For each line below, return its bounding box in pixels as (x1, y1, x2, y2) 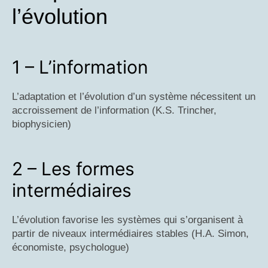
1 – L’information (12, 56, 148, 78)
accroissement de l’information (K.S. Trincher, (12, 104, 217, 116)
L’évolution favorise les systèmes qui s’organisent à (12, 214, 243, 226)
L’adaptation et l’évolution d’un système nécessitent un (12, 90, 255, 102)
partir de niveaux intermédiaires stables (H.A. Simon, (12, 227, 249, 239)
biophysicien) (12, 118, 71, 130)
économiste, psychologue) (12, 241, 129, 253)
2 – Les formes (12, 157, 135, 179)
